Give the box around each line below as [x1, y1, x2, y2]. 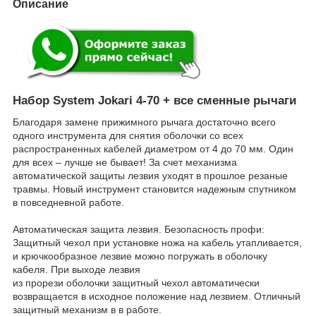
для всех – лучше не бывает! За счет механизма [13, 156, 237, 168]
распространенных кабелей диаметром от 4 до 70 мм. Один [13, 142, 293, 154]
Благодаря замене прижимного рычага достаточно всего [13, 116, 276, 128]
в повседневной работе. [13, 196, 124, 208]
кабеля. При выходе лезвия [13, 263, 140, 275]
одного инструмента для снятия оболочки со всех [13, 129, 243, 141]
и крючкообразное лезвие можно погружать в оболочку [13, 250, 267, 262]
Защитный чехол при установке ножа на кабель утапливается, [13, 236, 302, 248]
